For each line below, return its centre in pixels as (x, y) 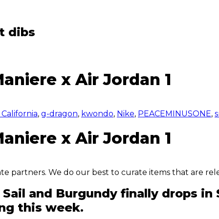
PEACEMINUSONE (175, 113)
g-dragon (59, 113)
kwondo (97, 113)
